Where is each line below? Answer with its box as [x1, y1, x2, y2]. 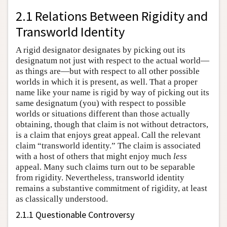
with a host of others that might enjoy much [16, 152, 173, 161]
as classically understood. [16, 194, 108, 204]
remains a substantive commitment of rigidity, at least [16, 183, 207, 193]
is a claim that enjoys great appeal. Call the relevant [16, 130, 201, 140]
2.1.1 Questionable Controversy [16, 209, 134, 220]
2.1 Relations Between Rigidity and [16, 8, 208, 24]
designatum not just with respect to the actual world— [16, 56, 209, 65]
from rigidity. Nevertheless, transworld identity [16, 173, 184, 182]
